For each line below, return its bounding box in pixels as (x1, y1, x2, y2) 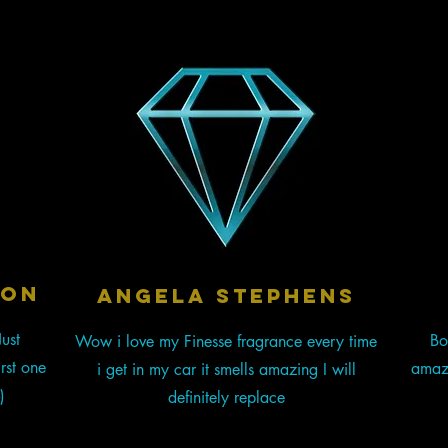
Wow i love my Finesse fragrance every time (75, 331, 378, 353)
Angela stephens (96, 283, 356, 309)
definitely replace (167, 387, 285, 409)
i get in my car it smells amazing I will (96, 359, 356, 381)
